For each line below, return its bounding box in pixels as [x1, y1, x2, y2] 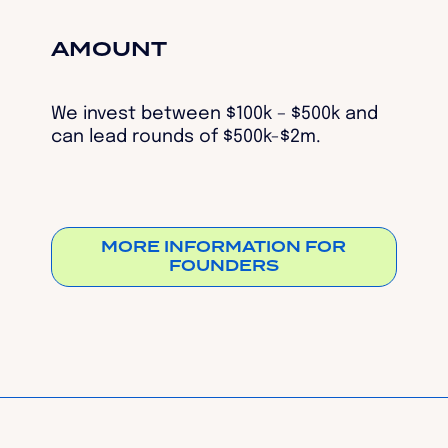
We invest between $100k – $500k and [50, 105, 378, 123]
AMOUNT [50, 34, 167, 66]
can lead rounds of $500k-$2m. [50, 128, 321, 146]
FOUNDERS [168, 254, 279, 278]
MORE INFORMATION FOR [101, 235, 347, 259]
